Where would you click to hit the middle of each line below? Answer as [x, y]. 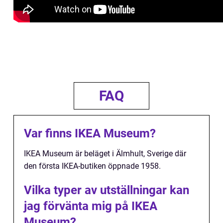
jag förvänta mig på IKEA [91, 206]
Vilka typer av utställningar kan [107, 190]
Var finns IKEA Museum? [90, 134]
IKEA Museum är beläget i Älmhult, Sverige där [105, 154]
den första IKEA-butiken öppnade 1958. [92, 166]
